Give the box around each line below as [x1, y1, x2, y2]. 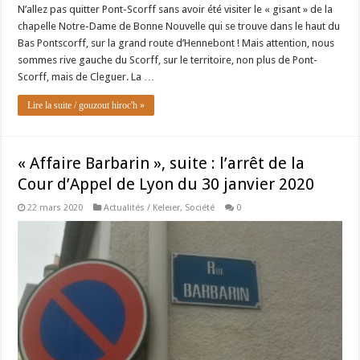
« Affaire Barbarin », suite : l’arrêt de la [18, 153, 305, 173]
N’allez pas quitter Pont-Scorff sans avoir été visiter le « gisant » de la [18, 2, 333, 15]
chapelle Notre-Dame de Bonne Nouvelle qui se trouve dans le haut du [18, 19, 341, 32]
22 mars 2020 [27, 202, 84, 213]
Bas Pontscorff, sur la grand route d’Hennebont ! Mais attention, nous [18, 36, 335, 49]
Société [185, 202, 215, 213]
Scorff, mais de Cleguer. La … [18, 70, 155, 83]
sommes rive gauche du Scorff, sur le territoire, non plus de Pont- [18, 53, 318, 66]
